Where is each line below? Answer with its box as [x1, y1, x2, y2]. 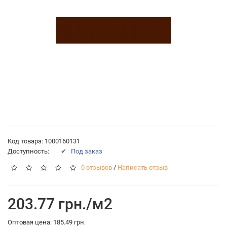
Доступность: [8, 147, 51, 155]
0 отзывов [81, 164, 112, 172]
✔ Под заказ [61, 147, 102, 155]
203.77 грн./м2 [8, 195, 112, 213]
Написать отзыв [118, 164, 168, 172]
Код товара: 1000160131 [8, 137, 80, 145]
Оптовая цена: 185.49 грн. [8, 218, 86, 226]
